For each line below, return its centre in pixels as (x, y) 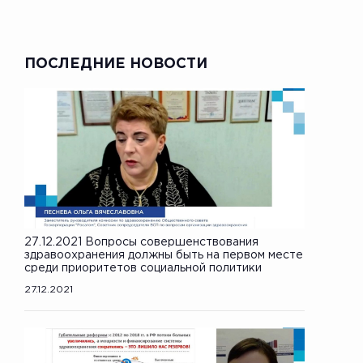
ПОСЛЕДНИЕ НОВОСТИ (116, 64)
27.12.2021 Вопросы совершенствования (141, 242)
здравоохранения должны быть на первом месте (164, 255)
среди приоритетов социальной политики (143, 268)
